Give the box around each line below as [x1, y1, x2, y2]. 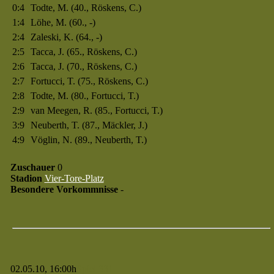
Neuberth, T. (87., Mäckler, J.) [30, 120, 147, 130]
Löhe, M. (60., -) [30, 17, 95, 28]
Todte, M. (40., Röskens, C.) [30, 2, 141, 13]
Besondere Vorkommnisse [10, 184, 118, 194]
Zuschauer [10, 162, 55, 172]
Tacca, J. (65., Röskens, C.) [30, 46, 137, 57]
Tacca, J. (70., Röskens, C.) [30, 61, 137, 72]
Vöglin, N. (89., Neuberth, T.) [30, 135, 147, 145]
